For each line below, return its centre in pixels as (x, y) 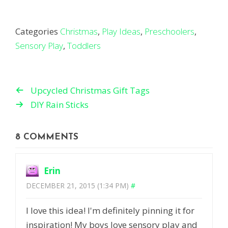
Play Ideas (121, 32)
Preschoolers (169, 32)
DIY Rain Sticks (60, 105)
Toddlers (84, 46)
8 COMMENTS (47, 137)
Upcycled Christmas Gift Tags (90, 91)
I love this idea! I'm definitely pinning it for (110, 211)
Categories (37, 32)
